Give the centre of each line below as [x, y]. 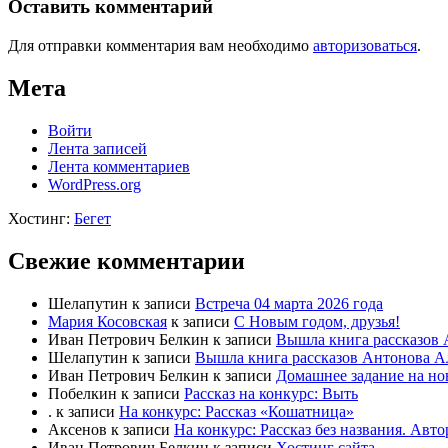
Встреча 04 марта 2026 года [289, 303]
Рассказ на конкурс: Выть [271, 393]
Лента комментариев [119, 166]
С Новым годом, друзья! [317, 321]
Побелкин [82, 393]
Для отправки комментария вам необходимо [160, 46]
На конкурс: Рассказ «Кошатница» [236, 411]
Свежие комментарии [126, 260]
